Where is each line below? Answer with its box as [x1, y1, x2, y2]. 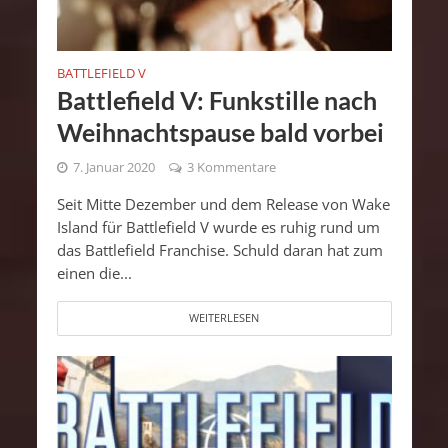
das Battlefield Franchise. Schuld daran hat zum [56, 239, 383, 260]
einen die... [56, 262, 132, 283]
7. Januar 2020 [72, 158, 155, 176]
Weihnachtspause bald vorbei [56, 116, 384, 147]
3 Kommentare [186, 158, 276, 176]
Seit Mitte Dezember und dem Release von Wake [56, 193, 390, 214]
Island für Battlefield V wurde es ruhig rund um [56, 216, 380, 237]
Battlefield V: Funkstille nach [56, 84, 377, 115]
